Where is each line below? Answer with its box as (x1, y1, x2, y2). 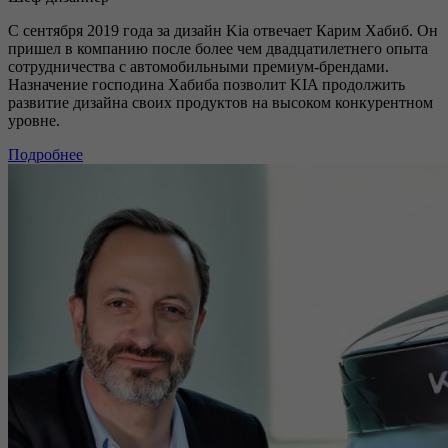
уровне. (8, 112, 60, 129)
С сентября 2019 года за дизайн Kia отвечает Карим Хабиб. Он (8, 22, 438, 39)
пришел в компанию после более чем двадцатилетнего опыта (8, 40, 428, 57)
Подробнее (8, 146, 83, 163)
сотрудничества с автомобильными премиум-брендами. (8, 58, 389, 75)
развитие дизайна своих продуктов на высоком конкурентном (8, 94, 433, 111)
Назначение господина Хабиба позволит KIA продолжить (8, 76, 405, 93)
